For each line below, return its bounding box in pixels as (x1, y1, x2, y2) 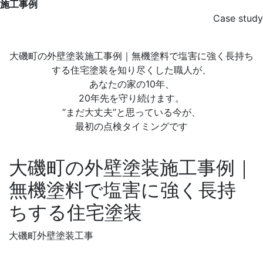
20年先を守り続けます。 (79, 92, 184, 104)
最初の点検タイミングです (75, 120, 188, 133)
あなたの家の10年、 (89, 78, 174, 90)
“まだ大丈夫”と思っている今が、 (62, 106, 201, 119)
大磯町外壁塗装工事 (9, 230, 93, 242)
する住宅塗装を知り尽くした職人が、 (52, 64, 211, 76)
